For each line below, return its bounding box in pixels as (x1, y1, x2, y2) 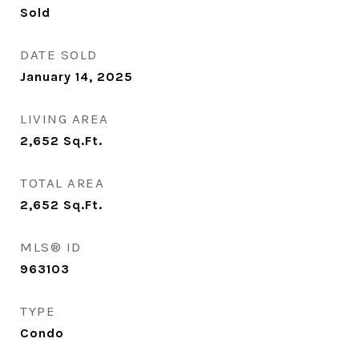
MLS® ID (20, 239, 82, 255)
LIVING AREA (20, 111, 109, 127)
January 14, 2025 (20, 69, 133, 84)
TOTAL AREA (20, 175, 104, 191)
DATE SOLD (20, 46, 98, 63)
